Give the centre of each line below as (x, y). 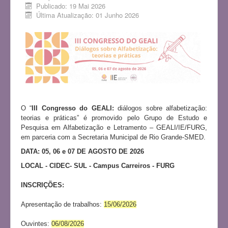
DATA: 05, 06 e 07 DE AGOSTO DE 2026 (82, 152)
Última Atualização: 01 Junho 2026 (88, 15)
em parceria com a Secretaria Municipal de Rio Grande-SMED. (113, 137)
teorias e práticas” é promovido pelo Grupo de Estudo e (114, 118)
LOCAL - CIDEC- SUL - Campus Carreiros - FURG (98, 166)
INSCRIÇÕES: (42, 185)
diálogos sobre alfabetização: (161, 108)
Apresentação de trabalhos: (62, 205)
